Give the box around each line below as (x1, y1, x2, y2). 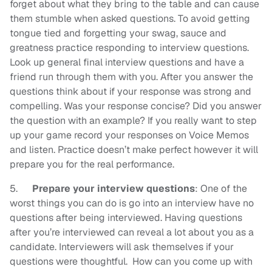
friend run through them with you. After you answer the (10, 70, 253, 84)
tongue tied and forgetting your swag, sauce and (10, 27, 226, 40)
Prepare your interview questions (32, 182, 195, 195)
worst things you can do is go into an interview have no (10, 197, 254, 210)
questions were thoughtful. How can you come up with (10, 255, 253, 268)
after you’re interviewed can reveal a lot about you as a (10, 226, 254, 239)
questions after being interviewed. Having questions (10, 211, 242, 225)
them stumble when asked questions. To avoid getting (10, 12, 250, 25)
